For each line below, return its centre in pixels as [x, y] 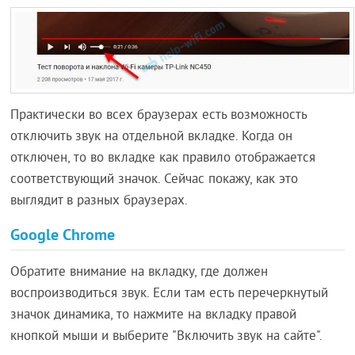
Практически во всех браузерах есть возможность [159, 116]
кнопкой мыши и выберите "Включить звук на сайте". [167, 337]
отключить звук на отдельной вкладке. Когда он [152, 137]
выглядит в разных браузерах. [99, 202]
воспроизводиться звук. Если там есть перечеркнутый [170, 294]
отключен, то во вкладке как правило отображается [163, 159]
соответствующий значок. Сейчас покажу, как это [155, 180]
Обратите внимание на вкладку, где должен [139, 273]
